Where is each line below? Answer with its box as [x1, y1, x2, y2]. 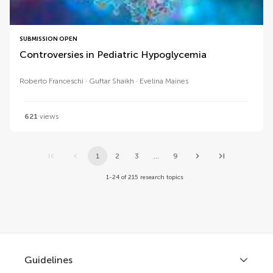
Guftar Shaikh [89, 77, 134, 85]
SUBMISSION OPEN [19, 35, 77, 43]
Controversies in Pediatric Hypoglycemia [19, 49, 207, 60]
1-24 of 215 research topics [106, 174, 183, 181]
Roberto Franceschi [19, 77, 83, 85]
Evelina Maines [140, 77, 188, 85]
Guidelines [24, 254, 73, 266]
